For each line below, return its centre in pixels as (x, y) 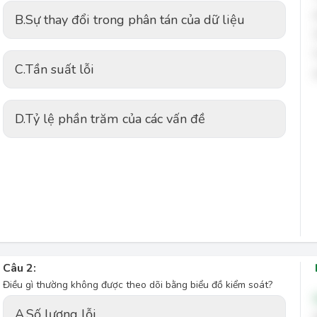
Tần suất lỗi (60, 69)
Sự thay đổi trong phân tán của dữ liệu (135, 20)
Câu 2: (19, 268)
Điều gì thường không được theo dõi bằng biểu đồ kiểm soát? (138, 285)
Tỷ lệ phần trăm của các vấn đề (115, 119)
